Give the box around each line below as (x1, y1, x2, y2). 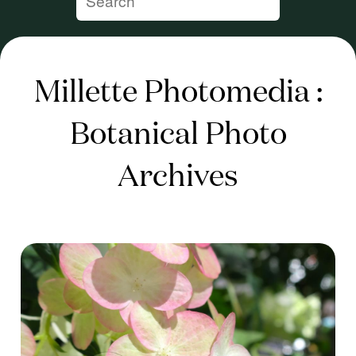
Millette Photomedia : (33, 78, 323, 108)
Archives (118, 162, 238, 192)
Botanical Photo (69, 120, 287, 150)
